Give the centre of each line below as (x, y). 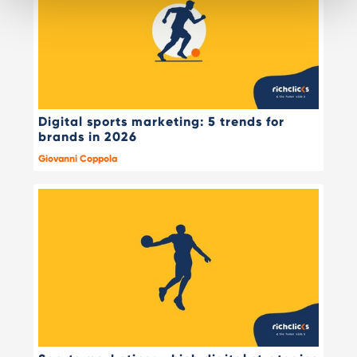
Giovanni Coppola (77, 159)
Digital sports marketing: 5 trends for (161, 122)
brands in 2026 (87, 137)
